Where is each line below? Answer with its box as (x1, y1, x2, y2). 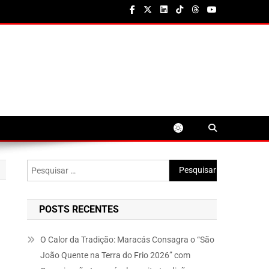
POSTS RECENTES (39, 204, 119, 215)
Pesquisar (169, 162, 207, 171)
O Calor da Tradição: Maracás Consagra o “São (40, 235, 215, 244)
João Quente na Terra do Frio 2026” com (40, 250, 191, 260)
